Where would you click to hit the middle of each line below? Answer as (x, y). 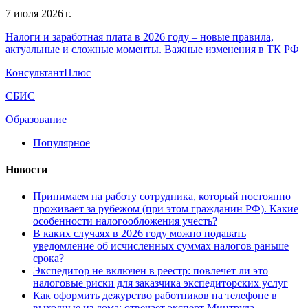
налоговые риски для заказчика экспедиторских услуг (161, 283)
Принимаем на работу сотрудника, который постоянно (162, 197)
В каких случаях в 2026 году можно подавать (140, 234)
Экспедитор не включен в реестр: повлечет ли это (151, 271)
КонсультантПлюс (48, 72)
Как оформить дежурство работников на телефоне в (155, 296)
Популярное (62, 142)
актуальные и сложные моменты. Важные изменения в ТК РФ (152, 49)
